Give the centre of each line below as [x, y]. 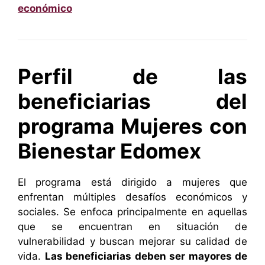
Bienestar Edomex [109, 151]
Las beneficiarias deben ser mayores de [146, 256]
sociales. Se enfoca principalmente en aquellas [132, 212]
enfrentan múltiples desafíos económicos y [132, 197]
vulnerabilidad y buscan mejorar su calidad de [132, 242]
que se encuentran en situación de [132, 227]
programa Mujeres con [132, 126]
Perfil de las [132, 77]
